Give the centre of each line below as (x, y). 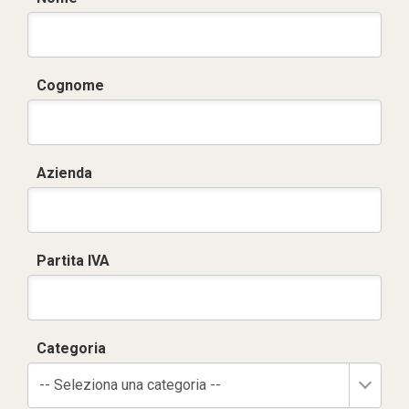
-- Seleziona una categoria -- (130, 385)
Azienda (64, 173)
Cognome (70, 85)
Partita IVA (73, 261)
